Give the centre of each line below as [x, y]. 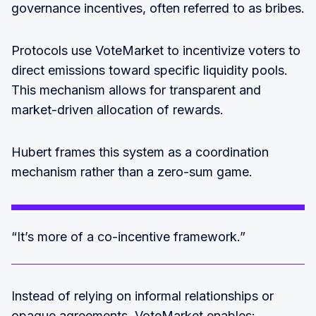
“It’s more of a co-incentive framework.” [128, 236]
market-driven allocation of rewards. [117, 109]
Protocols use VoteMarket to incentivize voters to [156, 50]
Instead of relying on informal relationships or [142, 296]
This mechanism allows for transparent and [136, 90]
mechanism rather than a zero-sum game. [132, 171]
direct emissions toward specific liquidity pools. [150, 70]
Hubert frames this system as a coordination [140, 152]
